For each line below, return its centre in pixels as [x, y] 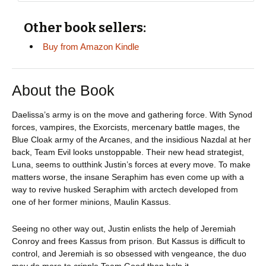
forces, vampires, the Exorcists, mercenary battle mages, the [126, 127]
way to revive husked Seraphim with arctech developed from [125, 189]
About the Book [63, 90]
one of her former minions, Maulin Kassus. [91, 202]
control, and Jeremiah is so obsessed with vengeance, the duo [129, 253]
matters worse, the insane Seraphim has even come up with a [128, 177]
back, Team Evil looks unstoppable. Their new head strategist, [128, 152]
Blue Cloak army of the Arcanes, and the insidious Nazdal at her [132, 139]
